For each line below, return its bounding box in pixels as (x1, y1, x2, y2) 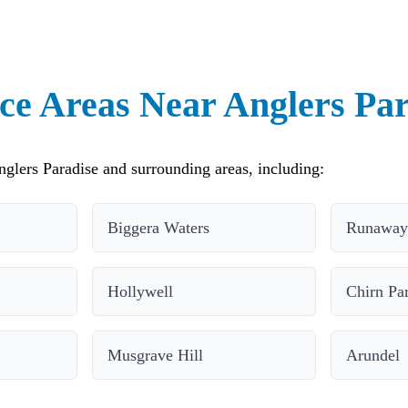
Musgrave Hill (107, 345, 204, 364)
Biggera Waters (107, 218, 210, 237)
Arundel (345, 345, 400, 364)
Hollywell (107, 281, 174, 301)
